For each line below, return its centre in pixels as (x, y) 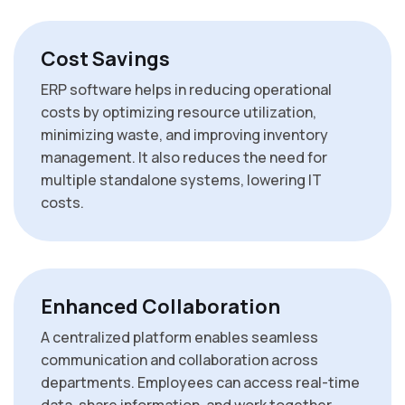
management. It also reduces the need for (184, 158)
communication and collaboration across (179, 360)
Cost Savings (105, 59)
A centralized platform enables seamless (179, 338)
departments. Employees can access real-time (200, 383)
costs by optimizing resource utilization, (179, 113)
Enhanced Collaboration (160, 307)
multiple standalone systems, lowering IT (181, 180)
